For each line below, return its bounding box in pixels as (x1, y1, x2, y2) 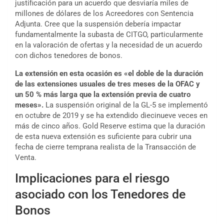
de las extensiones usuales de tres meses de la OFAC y (15, 79, 200, 89)
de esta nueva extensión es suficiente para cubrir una (15, 132, 191, 141)
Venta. (15, 153, 36, 162)
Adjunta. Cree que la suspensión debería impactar (15, 19, 181, 29)
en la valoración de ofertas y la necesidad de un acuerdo (15, 40, 202, 50)
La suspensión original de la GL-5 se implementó (43, 100, 208, 110)
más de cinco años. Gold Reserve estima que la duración (15, 121, 205, 131)
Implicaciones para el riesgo (15, 171, 169, 186)
